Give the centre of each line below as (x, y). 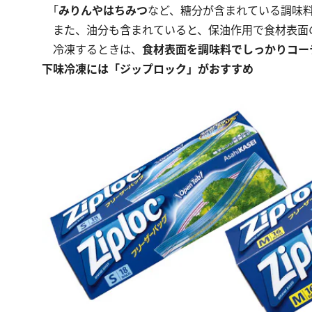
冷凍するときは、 (92, 50)
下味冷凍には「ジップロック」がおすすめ (148, 69)
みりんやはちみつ (103, 11)
